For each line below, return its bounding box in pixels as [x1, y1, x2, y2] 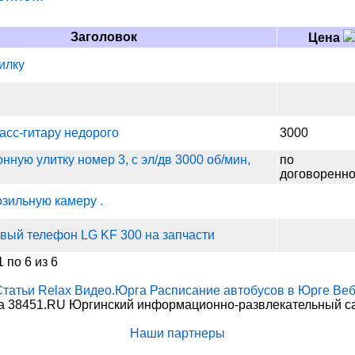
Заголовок [70, 30, 137, 44]
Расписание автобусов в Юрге [150, 284, 330, 297]
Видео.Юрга [74, 284, 147, 297]
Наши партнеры [130, 326, 225, 340]
